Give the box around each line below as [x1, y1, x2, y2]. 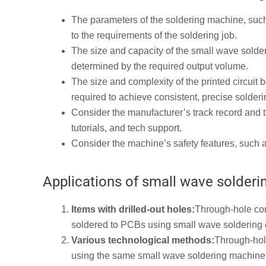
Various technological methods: [71, 235, 214, 245]
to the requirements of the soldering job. [71, 30, 237, 41]
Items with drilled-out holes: [71, 204, 195, 214]
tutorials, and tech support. [71, 123, 182, 134]
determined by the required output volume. [71, 61, 248, 72]
